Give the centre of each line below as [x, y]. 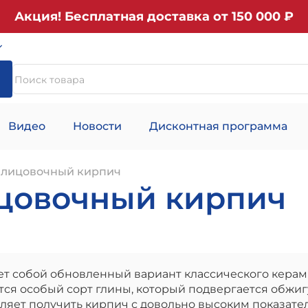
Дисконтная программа [218, 126]
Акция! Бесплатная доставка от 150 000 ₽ [154, 16]
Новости [97, 126]
